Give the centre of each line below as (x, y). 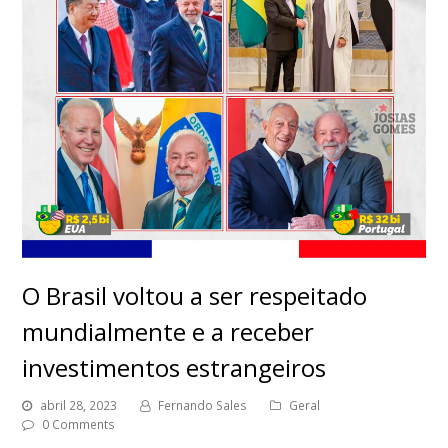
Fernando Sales (203, 405)
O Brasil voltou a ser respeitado (195, 295)
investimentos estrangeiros (174, 367)
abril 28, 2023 (79, 405)
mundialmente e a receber (168, 331)
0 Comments (79, 424)
